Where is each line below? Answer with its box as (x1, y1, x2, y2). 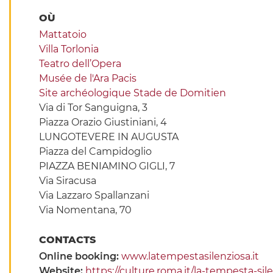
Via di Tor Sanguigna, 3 (38, 102, 147, 114)
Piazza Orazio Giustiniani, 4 (38, 116, 167, 129)
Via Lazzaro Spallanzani (38, 190, 149, 202)
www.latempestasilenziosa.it (121, 250, 259, 263)
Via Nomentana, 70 (38, 204, 132, 216)
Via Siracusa (38, 175, 96, 187)
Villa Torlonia (38, 43, 99, 55)
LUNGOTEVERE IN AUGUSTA (38, 131, 179, 143)
